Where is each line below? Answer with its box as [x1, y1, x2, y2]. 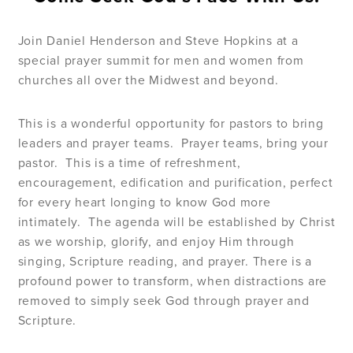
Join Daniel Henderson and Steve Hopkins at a [17, 33, 299, 48]
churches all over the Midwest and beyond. [17, 72, 279, 87]
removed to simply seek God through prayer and [17, 293, 310, 308]
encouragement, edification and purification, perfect [17, 175, 333, 190]
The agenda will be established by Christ [88, 214, 336, 229]
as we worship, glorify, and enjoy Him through [17, 234, 295, 249]
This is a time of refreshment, [65, 155, 241, 170]
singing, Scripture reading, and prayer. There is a [17, 254, 313, 269]
